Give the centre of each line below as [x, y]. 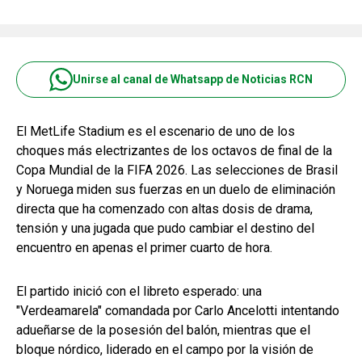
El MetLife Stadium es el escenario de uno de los [156, 131]
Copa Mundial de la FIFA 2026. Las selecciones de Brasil [177, 170]
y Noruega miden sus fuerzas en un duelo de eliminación [176, 189]
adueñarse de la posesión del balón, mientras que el [163, 330]
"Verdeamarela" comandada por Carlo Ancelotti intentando [178, 310]
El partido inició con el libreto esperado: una [139, 291]
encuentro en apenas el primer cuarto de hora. [144, 247]
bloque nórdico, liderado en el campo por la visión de [165, 349]
